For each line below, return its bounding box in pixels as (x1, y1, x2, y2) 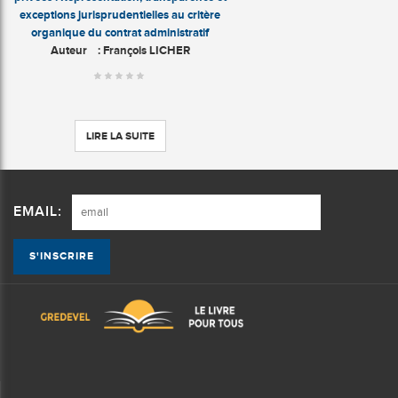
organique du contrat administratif (31, 25, 209, 39)
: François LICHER (86, 43, 190, 57)
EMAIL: (13, 203, 62, 221)
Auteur (50, 43, 87, 57)
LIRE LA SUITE (85, 129, 155, 142)
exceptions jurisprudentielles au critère (20, 7, 220, 21)
